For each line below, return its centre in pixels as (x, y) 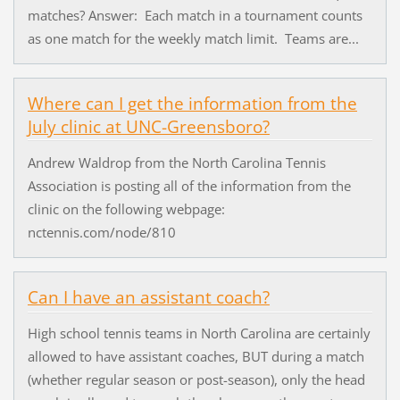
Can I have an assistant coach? (148, 297)
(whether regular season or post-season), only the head (196, 380)
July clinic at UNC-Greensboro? (148, 126)
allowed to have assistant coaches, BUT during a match (196, 357)
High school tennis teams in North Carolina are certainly (199, 333)
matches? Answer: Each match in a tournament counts (195, 15)
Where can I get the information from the (192, 103)
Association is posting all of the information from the (189, 185)
